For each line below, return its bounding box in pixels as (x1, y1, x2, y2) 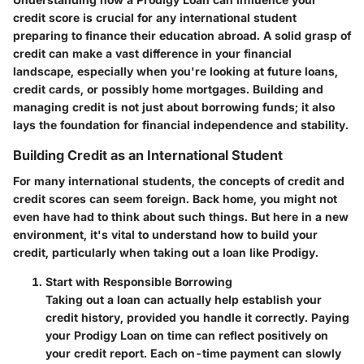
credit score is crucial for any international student (13, 11, 297, 25)
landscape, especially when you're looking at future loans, (13, 64, 338, 79)
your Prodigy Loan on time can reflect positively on (45, 328, 328, 343)
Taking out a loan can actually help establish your (45, 292, 322, 307)
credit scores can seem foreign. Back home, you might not (13, 192, 337, 206)
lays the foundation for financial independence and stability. (13, 118, 349, 132)
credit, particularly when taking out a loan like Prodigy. (13, 245, 318, 260)
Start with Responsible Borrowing (45, 275, 232, 289)
